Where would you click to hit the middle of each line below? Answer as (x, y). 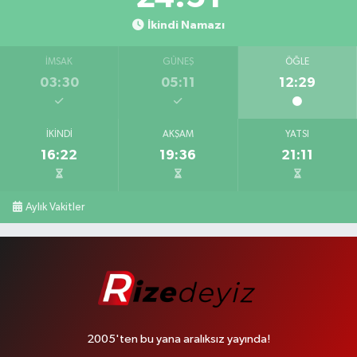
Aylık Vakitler (55, 207)
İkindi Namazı (186, 25)
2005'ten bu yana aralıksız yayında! (178, 339)
